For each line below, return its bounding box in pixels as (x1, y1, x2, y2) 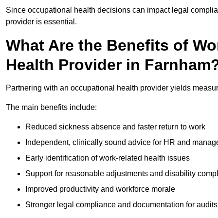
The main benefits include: (6, 103, 97, 112)
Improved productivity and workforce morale (25, 185, 175, 194)
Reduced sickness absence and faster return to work (25, 123, 205, 131)
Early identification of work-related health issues (25, 154, 190, 163)
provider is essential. (6, 18, 77, 26)
